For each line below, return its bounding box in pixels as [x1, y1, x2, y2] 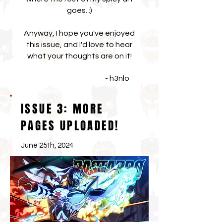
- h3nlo [29, 74, 129, 82]
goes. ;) [66, 6, 92, 14]
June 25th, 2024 [21, 142, 73, 149]
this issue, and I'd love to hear [26, 41, 132, 49]
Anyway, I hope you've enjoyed [24, 29, 135, 37]
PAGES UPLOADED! [21, 117, 119, 134]
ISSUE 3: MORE [21, 101, 104, 117]
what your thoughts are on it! [27, 52, 132, 60]
